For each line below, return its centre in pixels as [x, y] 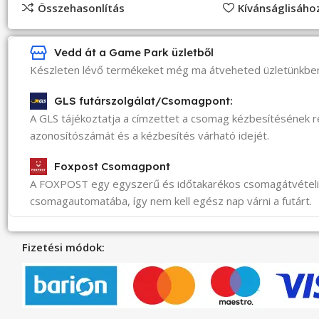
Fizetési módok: [64, 247]
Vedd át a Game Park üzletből [134, 53]
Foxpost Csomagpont [113, 167]
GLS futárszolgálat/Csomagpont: [144, 101]
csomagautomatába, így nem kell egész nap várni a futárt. [171, 201]
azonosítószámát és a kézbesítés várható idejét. [150, 136]
